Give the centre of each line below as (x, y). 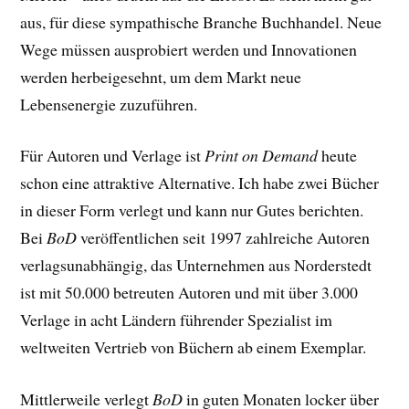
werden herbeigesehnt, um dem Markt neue (161, 76)
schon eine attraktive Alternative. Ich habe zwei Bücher (200, 183)
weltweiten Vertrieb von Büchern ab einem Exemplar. (194, 347)
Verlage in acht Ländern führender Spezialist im (177, 320)
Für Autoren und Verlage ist (113, 156)
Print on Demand (262, 156)
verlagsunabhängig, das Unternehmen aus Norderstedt (196, 265)
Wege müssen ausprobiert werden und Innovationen (189, 49)
